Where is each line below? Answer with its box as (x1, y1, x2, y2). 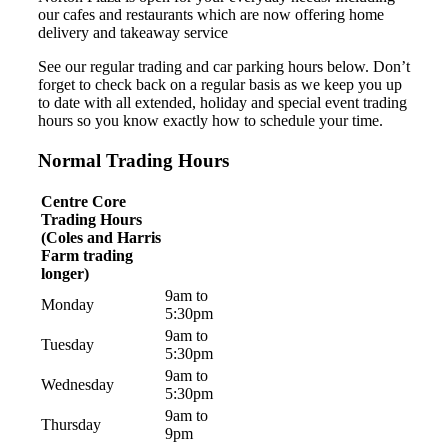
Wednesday (41, 376, 114, 394)
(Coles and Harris (41, 229, 161, 247)
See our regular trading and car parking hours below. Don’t (38, 57, 410, 75)
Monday (41, 296, 94, 314)
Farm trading (41, 247, 133, 265)
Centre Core (41, 193, 126, 211)
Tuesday (41, 336, 94, 354)
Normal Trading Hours (38, 149, 229, 171)
